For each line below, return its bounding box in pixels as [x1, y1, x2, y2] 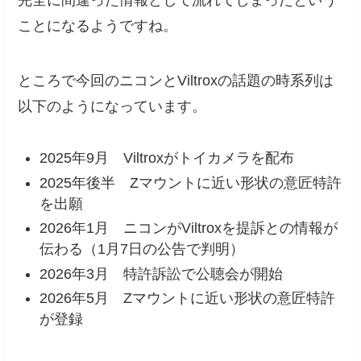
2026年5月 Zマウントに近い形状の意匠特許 [39, 290, 336, 307]
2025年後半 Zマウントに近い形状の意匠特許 [39, 174, 342, 191]
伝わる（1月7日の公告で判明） [39, 241, 245, 258]
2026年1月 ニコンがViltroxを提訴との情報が [39, 220, 338, 237]
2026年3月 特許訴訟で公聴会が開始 [39, 265, 284, 282]
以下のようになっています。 [18, 98, 207, 114]
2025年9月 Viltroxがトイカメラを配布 [39, 150, 295, 167]
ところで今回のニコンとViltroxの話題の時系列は [18, 72, 334, 89]
